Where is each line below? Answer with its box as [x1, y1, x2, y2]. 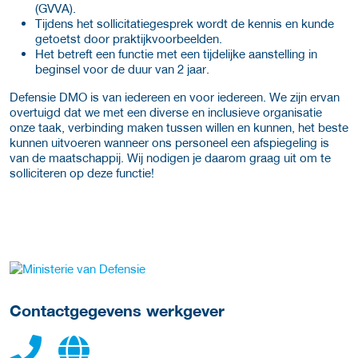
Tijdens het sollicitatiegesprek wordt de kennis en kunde [35, 15, 334, 30]
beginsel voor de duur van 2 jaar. [35, 61, 209, 76]
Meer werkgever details [30, 261, 154, 276]
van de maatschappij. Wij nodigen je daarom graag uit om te [10, 149, 331, 165]
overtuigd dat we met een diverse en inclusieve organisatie [10, 104, 322, 119]
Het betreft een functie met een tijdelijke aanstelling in [35, 46, 317, 61]
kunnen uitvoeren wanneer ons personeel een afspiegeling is [10, 134, 329, 149]
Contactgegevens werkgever [10, 300, 225, 321]
